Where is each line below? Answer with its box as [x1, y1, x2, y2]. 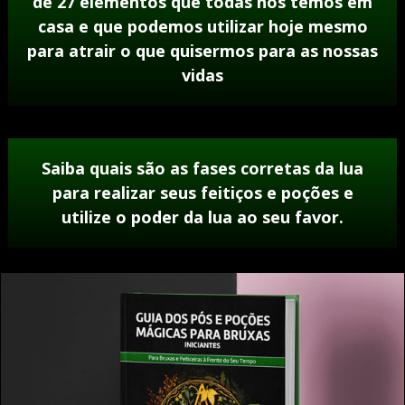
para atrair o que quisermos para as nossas [27, 39, 378, 61]
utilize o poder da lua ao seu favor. [61, 205, 344, 228]
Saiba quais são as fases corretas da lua [42, 156, 363, 179]
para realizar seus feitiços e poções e [52, 181, 353, 203]
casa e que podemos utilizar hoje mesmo [37, 14, 368, 37]
